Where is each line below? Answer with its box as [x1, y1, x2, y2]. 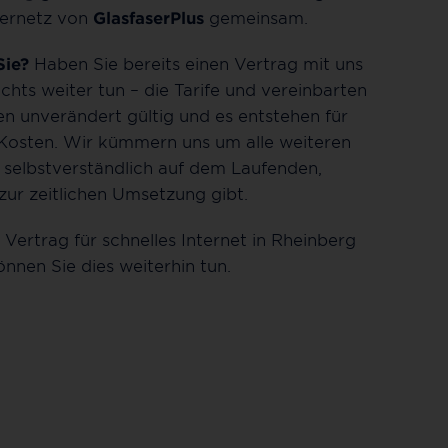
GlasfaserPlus [93, 6, 204, 27]
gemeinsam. [204, 6, 308, 27]
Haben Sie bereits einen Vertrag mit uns [29, 52, 363, 73]
